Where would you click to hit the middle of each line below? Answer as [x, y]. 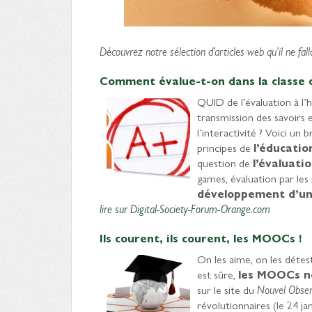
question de [225, 163]
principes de [225, 147]
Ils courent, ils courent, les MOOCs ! [202, 238]
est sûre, [218, 274]
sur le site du [227, 289]
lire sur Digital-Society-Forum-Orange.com [185, 209]
